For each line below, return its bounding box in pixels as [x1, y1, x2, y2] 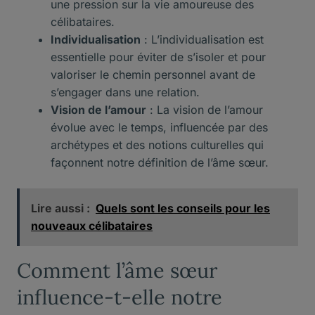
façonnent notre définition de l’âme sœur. [51, 155, 269, 169]
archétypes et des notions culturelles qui [51, 137, 264, 152]
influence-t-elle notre [17, 283, 222, 310]
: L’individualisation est [141, 32, 264, 46]
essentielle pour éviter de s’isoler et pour [51, 49, 266, 64]
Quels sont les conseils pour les [96, 200, 270, 215]
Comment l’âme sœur [17, 257, 217, 283]
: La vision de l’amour [146, 102, 263, 117]
